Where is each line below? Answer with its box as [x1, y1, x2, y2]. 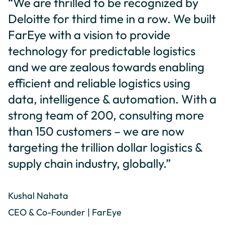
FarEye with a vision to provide [8, 27, 170, 43]
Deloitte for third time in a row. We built [8, 11, 216, 27]
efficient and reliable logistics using [8, 75, 190, 91]
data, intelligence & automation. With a [8, 91, 216, 107]
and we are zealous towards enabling [8, 59, 204, 75]
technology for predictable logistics [8, 43, 195, 59]
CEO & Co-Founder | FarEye [8, 206, 122, 218]
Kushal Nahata [8, 190, 68, 202]
